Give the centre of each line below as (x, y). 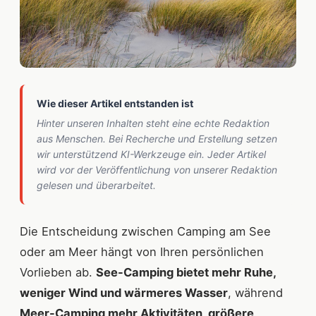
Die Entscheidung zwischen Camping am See (145, 232)
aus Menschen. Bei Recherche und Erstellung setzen (157, 139)
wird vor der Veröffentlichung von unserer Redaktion (157, 170)
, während (255, 293)
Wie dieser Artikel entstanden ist (115, 104)
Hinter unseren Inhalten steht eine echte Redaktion (153, 123)
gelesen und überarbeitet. (96, 186)
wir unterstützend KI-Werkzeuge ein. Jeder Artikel (151, 154)
